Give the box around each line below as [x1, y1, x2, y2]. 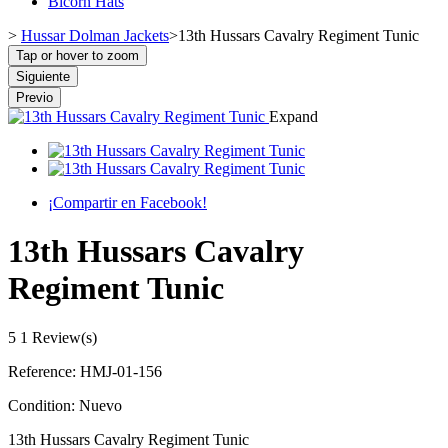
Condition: [8, 396, 79, 414]
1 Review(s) [20, 328, 97, 346]
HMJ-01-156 [80, 362, 162, 380]
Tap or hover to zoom [16, 47, 139, 63]
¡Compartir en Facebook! [48, 193, 207, 211]
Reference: [8, 362, 80, 380]
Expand [269, 107, 318, 125]
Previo [16, 89, 53, 105]
